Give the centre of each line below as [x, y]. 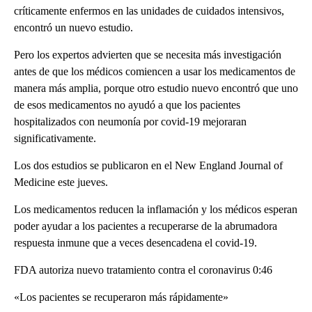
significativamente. [55, 138]
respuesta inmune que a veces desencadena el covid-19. [135, 243]
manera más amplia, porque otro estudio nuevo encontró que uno [156, 88]
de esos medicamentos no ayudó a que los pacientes [127, 105]
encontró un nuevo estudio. [73, 28]
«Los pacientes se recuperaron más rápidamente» [121, 297]
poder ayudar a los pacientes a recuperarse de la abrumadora [146, 226]
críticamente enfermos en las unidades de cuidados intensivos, [149, 11]
